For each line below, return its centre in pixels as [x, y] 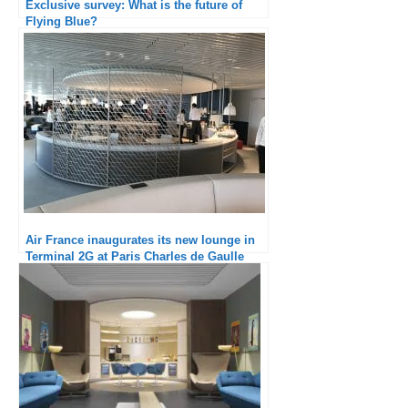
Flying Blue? [61, 22]
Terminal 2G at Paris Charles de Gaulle [135, 257]
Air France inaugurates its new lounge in [140, 240]
